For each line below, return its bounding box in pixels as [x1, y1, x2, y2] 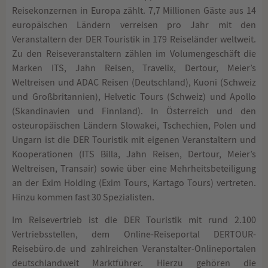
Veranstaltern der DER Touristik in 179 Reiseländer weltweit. [12, 33, 256, 45]
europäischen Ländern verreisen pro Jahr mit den [12, 19, 256, 31]
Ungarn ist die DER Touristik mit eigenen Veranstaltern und [12, 133, 256, 146]
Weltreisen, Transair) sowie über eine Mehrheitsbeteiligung [12, 162, 256, 175]
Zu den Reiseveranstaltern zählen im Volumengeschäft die [12, 47, 256, 60]
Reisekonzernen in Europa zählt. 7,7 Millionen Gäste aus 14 [12, 4, 256, 17]
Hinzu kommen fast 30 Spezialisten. [12, 191, 154, 203]
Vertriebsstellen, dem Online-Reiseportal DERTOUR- [12, 229, 256, 241]
